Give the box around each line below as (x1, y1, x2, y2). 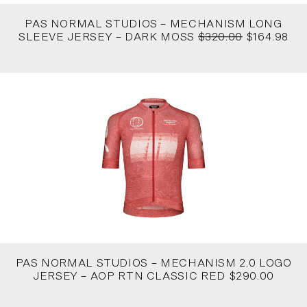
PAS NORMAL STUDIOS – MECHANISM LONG (25, 18, 282, 29)
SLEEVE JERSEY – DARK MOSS (18, 31, 198, 42)
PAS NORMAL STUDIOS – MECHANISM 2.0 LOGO (15, 258, 292, 269)
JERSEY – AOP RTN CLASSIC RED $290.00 (32, 271, 275, 282)
